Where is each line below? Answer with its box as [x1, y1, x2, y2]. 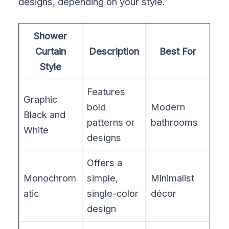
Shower [34, 30, 67, 42]
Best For [159, 45, 197, 57]
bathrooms [151, 117, 198, 128]
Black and [24, 109, 66, 121]
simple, [87, 172, 119, 184]
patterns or [87, 117, 135, 128]
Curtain [35, 45, 66, 57]
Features [87, 86, 126, 98]
